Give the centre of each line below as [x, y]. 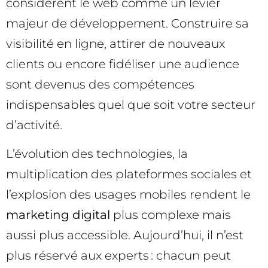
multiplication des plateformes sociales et [129, 174]
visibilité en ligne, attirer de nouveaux [115, 43]
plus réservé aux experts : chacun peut [118, 256]
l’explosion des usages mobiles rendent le [128, 195]
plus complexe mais [170, 215]
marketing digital [58, 215]
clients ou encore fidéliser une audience [123, 64]
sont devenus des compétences [100, 84]
